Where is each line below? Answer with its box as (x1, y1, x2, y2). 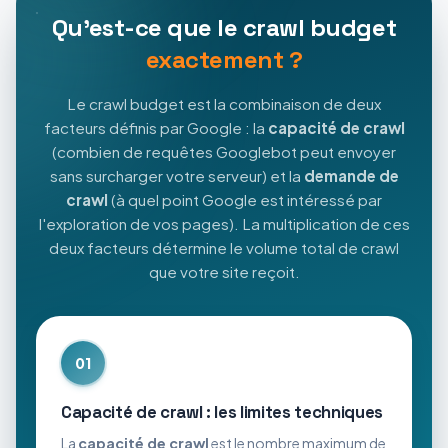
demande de (303, 165, 399, 185)
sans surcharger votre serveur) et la (49, 165, 304, 185)
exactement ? (145, 43, 303, 75)
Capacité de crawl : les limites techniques (61, 400, 383, 423)
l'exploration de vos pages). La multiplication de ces (38, 213, 410, 233)
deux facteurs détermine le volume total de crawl (49, 237, 399, 257)
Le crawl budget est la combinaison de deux (67, 93, 381, 113)
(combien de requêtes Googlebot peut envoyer (52, 141, 396, 161)
